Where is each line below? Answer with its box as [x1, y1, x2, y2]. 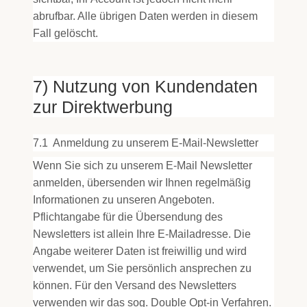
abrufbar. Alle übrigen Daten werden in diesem [33, 10, 258, 22]
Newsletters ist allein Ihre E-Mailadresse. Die [33, 228, 251, 240]
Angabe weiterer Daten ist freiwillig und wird [33, 245, 247, 257]
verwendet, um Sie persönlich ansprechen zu [33, 262, 251, 274]
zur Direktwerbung [33, 97, 173, 116]
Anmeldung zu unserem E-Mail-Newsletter [50, 137, 258, 149]
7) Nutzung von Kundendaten [33, 77, 258, 96]
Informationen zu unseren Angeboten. [33, 194, 214, 206]
